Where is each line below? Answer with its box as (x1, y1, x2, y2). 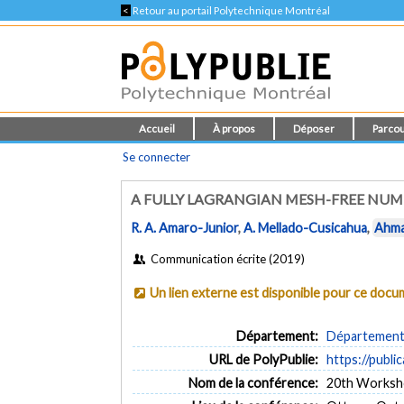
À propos (213, 123, 256, 134)
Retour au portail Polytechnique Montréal (131, 5, 331, 16)
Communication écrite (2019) (147, 251, 305, 266)
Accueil (139, 123, 176, 134)
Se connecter (123, 150, 191, 164)
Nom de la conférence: (188, 374, 318, 390)
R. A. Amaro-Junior (131, 220, 239, 236)
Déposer (293, 123, 335, 134)
